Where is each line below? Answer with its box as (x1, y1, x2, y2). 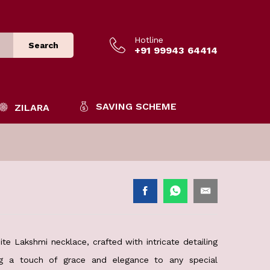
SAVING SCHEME (96, 101, 177, 112)
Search (28, 40, 58, 50)
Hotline (134, 34, 163, 45)
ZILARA (14, 102, 49, 113)
